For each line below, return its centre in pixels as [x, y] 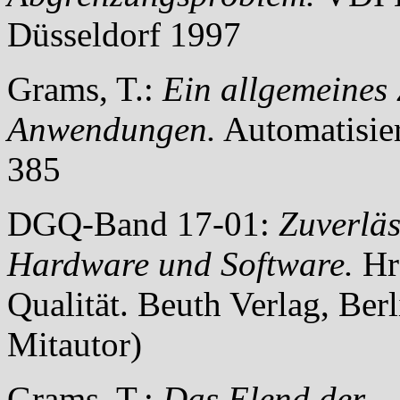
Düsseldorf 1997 [124, 34]
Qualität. [72, 304]
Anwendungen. [112, 129]
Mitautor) [75, 344]
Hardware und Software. [180, 263]
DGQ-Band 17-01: [143, 223]
